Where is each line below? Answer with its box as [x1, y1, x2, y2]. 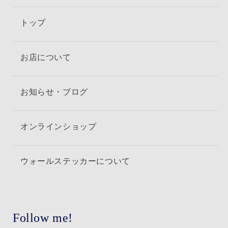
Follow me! [13, 211, 73, 224]
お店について [20, 52, 71, 62]
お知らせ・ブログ [20, 87, 88, 96]
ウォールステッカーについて [20, 156, 130, 165]
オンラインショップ [20, 121, 97, 131]
